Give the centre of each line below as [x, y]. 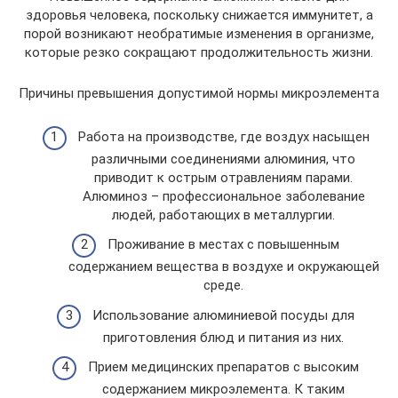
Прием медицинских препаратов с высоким [223, 367]
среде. [223, 285]
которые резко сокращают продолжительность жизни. [199, 52]
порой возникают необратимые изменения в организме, [199, 34]
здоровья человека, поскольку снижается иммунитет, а [199, 15]
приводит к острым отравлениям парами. [223, 177]
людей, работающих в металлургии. [223, 215]
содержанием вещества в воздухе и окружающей [223, 267]
